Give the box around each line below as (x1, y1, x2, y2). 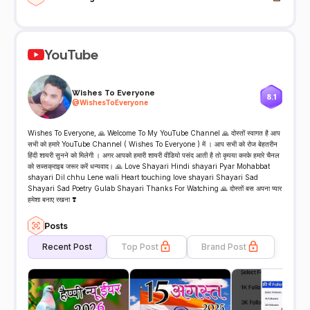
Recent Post (42, 241, 92, 253)
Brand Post (201, 241, 246, 253)
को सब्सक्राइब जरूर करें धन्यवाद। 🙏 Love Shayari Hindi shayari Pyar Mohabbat (28, 162, 270, 171)
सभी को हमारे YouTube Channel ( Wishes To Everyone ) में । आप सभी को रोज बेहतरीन (28, 140, 277, 149)
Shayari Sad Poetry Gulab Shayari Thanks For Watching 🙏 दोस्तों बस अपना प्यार (28, 184, 282, 193)
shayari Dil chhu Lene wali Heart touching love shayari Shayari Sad (28, 173, 258, 182)
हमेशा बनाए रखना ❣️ (28, 195, 76, 204)
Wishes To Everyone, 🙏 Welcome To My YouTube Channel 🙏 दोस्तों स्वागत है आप (28, 129, 280, 138)
